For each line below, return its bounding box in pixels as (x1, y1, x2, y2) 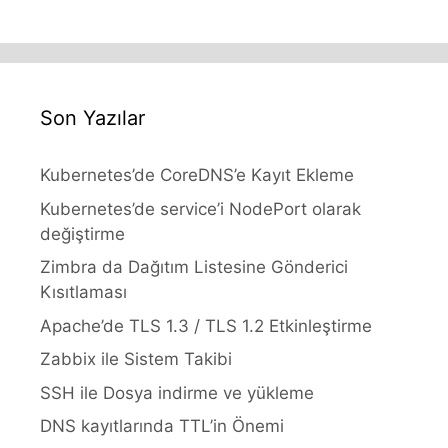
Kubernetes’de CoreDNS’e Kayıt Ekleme (40, 165, 354, 185)
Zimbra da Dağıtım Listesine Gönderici (40, 257, 348, 277)
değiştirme (40, 223, 125, 244)
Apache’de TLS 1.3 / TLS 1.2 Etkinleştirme (40, 315, 372, 336)
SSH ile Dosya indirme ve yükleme (40, 382, 314, 403)
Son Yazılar (40, 106, 145, 130)
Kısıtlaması (40, 282, 127, 302)
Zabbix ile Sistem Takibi (40, 349, 232, 369)
